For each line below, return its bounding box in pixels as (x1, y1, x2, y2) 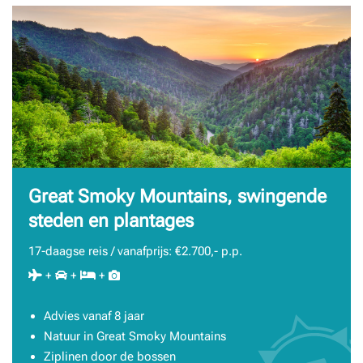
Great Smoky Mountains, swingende (28, 186, 327, 207)
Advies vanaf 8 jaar (43, 308, 144, 323)
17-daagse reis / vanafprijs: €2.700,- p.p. (28, 243, 242, 258)
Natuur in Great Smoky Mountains (43, 328, 226, 344)
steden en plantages (28, 210, 194, 231)
